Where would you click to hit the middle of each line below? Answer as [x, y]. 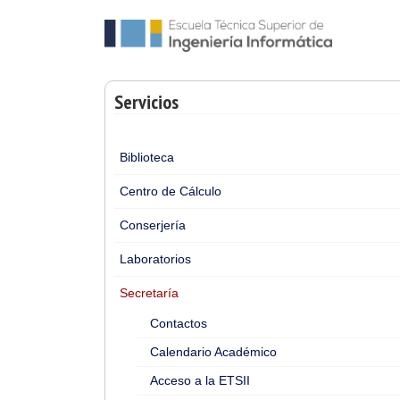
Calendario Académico [213, 352]
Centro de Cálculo [171, 191]
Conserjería [153, 225]
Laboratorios [155, 259]
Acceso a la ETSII [200, 380]
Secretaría [149, 293]
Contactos [179, 323]
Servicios [146, 102]
